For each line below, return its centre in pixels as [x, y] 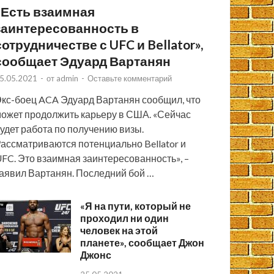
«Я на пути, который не [136, 206]
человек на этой [119, 230]
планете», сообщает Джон [143, 242]
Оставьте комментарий [130, 78]
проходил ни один [125, 218]
